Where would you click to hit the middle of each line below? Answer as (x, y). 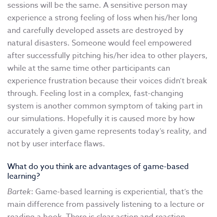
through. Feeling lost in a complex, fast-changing (95, 94)
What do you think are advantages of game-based (98, 167)
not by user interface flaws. (56, 144)
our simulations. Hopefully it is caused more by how (101, 119)
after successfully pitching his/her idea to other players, (108, 56)
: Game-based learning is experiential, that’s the (117, 192)
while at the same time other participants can (89, 69)
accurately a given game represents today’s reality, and (107, 132)
